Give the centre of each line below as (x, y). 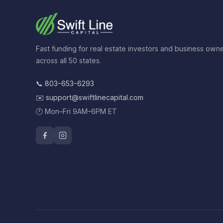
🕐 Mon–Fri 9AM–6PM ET (76, 111)
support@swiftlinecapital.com (95, 98)
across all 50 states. (68, 61)
